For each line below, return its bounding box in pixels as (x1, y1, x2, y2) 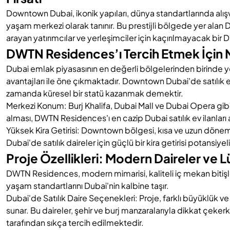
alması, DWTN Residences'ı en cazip (6, 112, 145, 123)
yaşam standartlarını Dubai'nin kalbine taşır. (6, 180, 169, 191)
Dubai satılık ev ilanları (145, 112, 226, 123)
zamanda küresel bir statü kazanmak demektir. (6, 88, 183, 99)
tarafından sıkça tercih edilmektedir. (6, 217, 144, 228)
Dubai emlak (6, 63, 54, 74)
